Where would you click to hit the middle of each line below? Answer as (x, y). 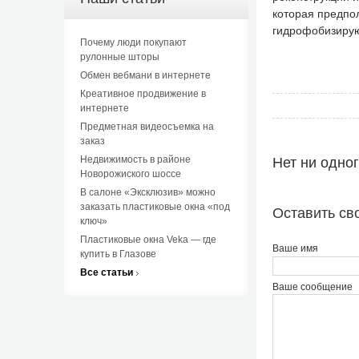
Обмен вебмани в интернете (145, 75)
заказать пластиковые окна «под (155, 207)
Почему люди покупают (133, 42)
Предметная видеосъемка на (147, 127)
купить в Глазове (118, 254)
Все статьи (106, 272)
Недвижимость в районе (135, 159)
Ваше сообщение (312, 286)
